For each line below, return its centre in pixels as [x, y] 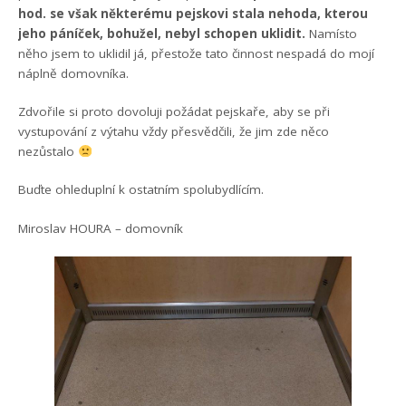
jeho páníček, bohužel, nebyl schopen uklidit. [162, 33]
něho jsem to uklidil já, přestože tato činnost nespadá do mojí [197, 53]
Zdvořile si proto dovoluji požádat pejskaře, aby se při [174, 111]
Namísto [332, 33]
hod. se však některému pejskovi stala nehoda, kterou [193, 13]
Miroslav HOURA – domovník [101, 228]
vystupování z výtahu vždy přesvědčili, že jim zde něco [174, 131]
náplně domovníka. [74, 73]
